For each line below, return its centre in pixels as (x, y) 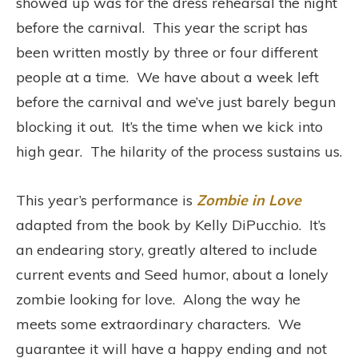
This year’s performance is (106, 200)
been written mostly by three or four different (167, 52)
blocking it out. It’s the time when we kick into (169, 126)
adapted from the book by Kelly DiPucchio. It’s (171, 225)
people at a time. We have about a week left (167, 77)
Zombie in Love (249, 200)
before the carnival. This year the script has (162, 27)
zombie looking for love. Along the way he (158, 299)
